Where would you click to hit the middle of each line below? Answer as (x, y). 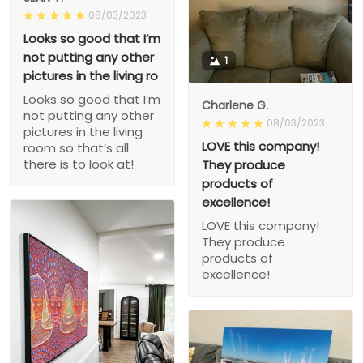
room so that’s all (76, 148)
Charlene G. (235, 106)
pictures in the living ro (91, 76)
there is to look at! (79, 164)
